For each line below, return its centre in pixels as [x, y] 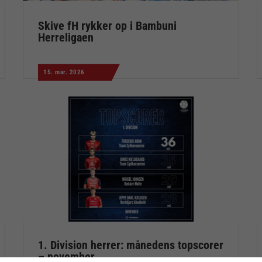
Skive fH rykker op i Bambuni [107, 26]
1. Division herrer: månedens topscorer [131, 245]
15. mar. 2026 [64, 73]
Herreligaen [66, 38]
